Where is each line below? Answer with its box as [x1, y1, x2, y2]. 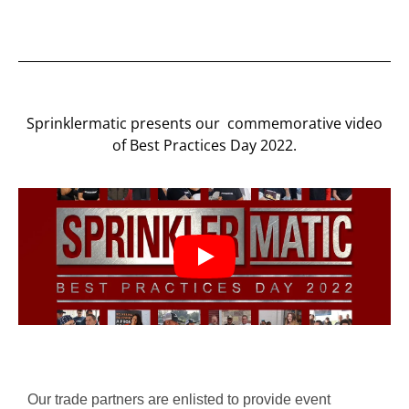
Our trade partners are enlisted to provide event [27, 391, 330, 407]
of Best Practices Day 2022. [112, 135, 297, 156]
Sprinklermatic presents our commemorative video [26, 113, 383, 134]
